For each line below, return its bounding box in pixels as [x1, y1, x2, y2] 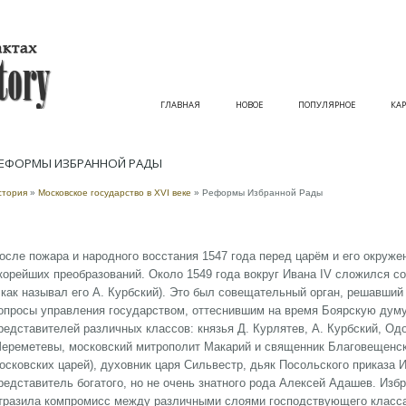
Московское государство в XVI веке [38, 188, 191, 198]
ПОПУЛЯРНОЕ [298, 99, 355, 111]
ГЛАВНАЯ [160, 99, 200, 111]
